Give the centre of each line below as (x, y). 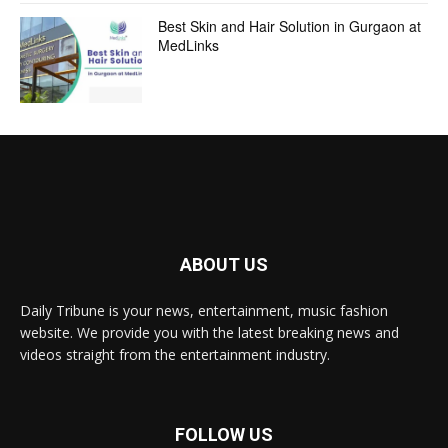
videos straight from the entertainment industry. (175, 354)
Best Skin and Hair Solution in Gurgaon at (290, 26)
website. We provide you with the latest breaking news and (209, 332)
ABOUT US (224, 264)
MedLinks (189, 45)
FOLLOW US (224, 434)
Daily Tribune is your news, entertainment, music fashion (204, 310)
